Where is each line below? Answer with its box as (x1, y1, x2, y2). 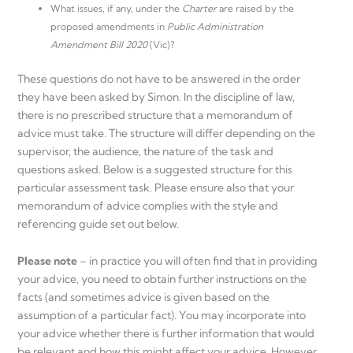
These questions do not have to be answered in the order (17, 71, 300, 86)
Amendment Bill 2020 (50, 38, 150, 50)
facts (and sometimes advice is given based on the (17, 290, 269, 305)
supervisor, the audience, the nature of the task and (17, 143, 273, 158)
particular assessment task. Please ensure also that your (17, 180, 294, 195)
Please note (17, 254, 80, 269)
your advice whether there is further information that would (17, 326, 314, 341)
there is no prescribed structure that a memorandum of (17, 107, 293, 122)
